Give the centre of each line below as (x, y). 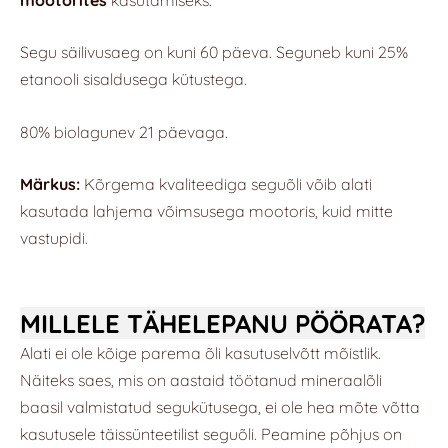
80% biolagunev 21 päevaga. (124, 131)
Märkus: (50, 184)
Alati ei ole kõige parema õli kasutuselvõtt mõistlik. (200, 353)
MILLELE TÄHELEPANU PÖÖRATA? (222, 323)
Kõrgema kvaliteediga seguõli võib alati (226, 184)
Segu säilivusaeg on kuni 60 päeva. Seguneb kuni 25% (214, 52)
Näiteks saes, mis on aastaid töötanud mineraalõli (201, 380)
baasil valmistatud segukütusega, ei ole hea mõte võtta (220, 407)
